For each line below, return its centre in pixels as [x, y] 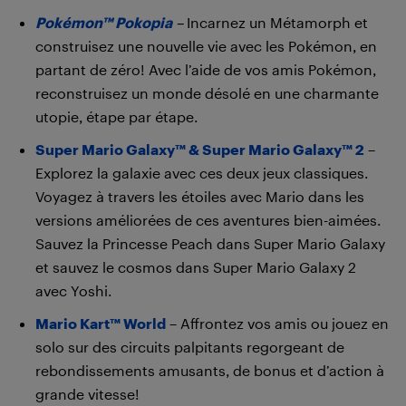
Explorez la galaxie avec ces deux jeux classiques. [202, 173]
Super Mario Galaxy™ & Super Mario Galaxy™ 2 [200, 149]
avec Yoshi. [73, 290]
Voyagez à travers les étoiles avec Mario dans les [200, 196]
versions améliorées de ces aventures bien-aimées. [208, 220]
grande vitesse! [87, 394]
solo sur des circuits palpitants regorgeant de [190, 347]
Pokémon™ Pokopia [104, 22]
